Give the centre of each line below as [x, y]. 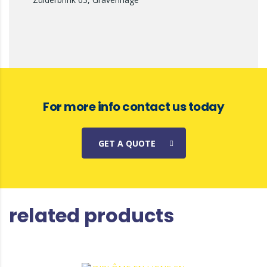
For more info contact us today [133, 107]
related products [91, 215]
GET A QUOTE [127, 143]
